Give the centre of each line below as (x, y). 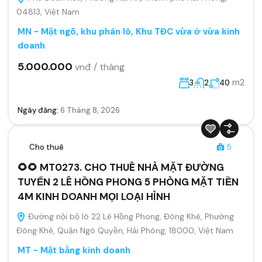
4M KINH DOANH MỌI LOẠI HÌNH (94, 196)
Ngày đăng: (39, 110)
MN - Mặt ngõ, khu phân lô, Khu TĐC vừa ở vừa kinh (129, 31)
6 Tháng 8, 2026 (90, 110)
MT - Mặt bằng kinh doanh (74, 250)
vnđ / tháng (100, 67)
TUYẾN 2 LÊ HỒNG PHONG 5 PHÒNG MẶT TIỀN (128, 182)
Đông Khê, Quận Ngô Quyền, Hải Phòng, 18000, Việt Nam (125, 230)
